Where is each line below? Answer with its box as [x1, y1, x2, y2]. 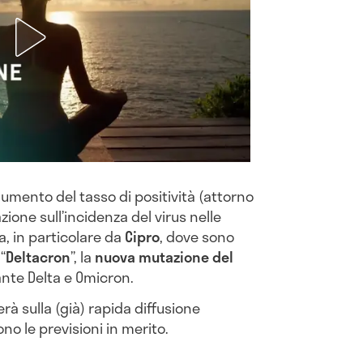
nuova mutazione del [95, 246, 233, 269]
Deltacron [6, 246, 70, 269]
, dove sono [160, 225, 234, 249]
